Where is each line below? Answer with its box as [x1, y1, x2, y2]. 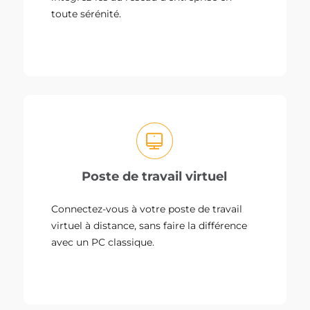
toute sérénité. [51, 7, 121, 20]
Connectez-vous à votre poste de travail [51, 203, 242, 216]
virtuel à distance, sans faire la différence [51, 219, 247, 232]
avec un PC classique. [51, 236, 154, 249]
